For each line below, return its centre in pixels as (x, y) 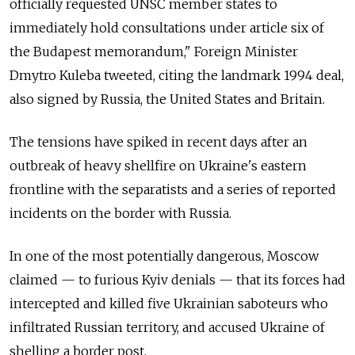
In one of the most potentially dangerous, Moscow (164, 256)
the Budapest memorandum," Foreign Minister (154, 51)
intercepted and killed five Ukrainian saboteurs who (169, 303)
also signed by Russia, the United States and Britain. (167, 99)
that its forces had (289, 279)
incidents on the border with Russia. (122, 213)
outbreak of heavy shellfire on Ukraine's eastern (158, 165)
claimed (35, 279)
